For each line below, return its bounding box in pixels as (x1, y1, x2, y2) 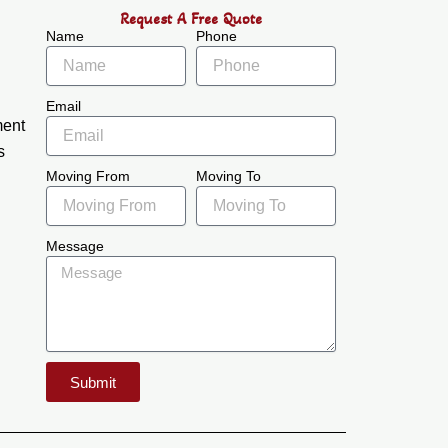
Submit (70, 373, 117, 391)
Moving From (46, 168, 131, 184)
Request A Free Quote (120, 9, 263, 28)
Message (46, 238, 105, 254)
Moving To (196, 168, 262, 184)
